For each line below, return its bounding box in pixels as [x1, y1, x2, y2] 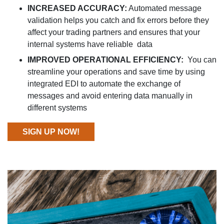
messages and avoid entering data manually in [27, 91, 192, 100]
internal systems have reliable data [27, 39, 152, 48]
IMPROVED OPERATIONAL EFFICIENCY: [27, 55, 187, 64]
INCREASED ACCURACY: [27, 3, 127, 12]
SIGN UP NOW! [22, 127, 79, 136]
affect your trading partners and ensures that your [27, 27, 200, 36]
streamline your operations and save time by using [27, 67, 205, 76]
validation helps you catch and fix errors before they [27, 15, 209, 24]
